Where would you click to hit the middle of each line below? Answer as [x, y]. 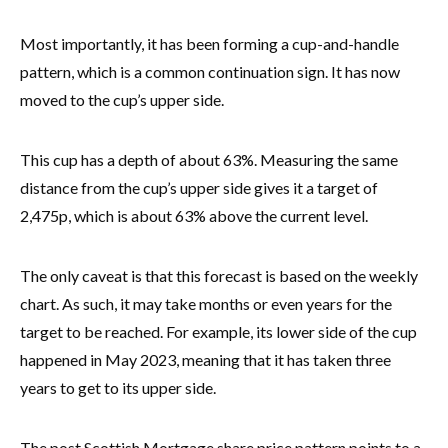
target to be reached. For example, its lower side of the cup [218, 331]
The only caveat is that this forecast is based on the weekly [219, 275]
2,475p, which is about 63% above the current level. [194, 215]
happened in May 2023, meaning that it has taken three [205, 359]
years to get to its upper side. [119, 387]
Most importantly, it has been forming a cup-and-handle [209, 43]
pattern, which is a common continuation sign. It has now [210, 71]
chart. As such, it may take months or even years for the [206, 303]
